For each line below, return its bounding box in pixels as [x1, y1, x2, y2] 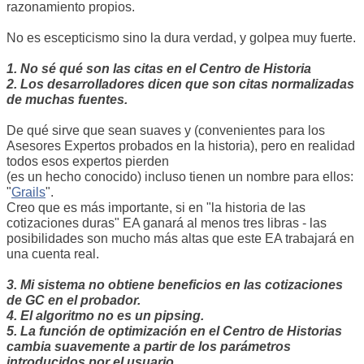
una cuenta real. [6, 247, 99, 262]
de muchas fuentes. [6, 93, 128, 107]
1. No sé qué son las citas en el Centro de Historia [6, 62, 311, 76]
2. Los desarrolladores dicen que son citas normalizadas [6, 77, 354, 92]
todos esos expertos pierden [6, 154, 169, 169]
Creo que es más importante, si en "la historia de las [6, 201, 305, 215]
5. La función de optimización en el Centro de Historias [6, 324, 342, 339]
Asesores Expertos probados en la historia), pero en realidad [6, 139, 355, 154]
